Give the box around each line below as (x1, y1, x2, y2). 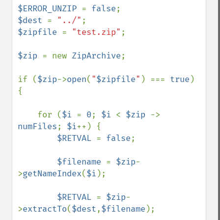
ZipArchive (72, 51, 121, 61)
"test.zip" (72, 27, 121, 37)
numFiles (18, 121, 57, 132)
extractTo (23, 204, 67, 214)
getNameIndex (23, 168, 82, 179)
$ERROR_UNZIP (18, 3, 82, 14)
